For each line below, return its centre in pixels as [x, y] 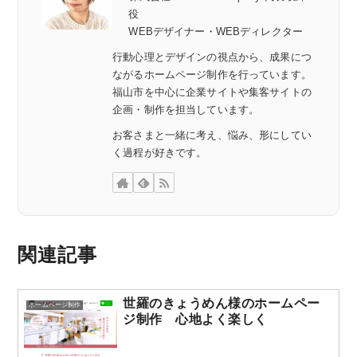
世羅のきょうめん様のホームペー [222, 303]
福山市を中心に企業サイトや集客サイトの [212, 93]
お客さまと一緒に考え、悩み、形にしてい [212, 136]
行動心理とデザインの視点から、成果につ [212, 58]
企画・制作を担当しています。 [186, 110]
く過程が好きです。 [160, 153]
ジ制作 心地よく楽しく [195, 319]
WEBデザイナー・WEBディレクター [216, 32]
